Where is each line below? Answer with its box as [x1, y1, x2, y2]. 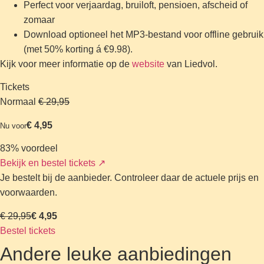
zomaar [24, 14, 55, 25]
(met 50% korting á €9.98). [24, 44, 133, 54]
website [132, 58, 164, 69]
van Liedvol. [164, 58, 217, 69]
